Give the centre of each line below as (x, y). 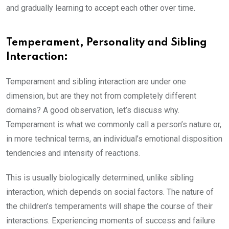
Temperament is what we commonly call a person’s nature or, (114, 125)
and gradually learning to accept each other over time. (101, 8)
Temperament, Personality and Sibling (107, 43)
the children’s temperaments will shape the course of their (109, 207)
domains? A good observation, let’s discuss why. (93, 110)
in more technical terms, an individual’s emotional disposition (114, 139)
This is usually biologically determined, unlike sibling (100, 178)
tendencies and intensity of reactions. (73, 153)
